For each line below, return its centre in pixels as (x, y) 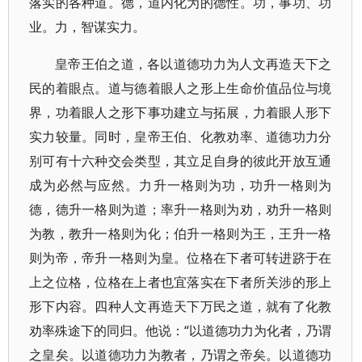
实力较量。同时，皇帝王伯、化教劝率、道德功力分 (181, 137)
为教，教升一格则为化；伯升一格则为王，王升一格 (181, 234)
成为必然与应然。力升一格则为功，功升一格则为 (181, 185)
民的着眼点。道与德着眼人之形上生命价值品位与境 (181, 88)
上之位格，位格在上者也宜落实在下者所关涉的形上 (181, 282)
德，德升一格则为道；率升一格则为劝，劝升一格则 (181, 209)
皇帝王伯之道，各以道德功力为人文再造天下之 (194, 64)
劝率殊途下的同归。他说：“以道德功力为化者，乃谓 (181, 330)
